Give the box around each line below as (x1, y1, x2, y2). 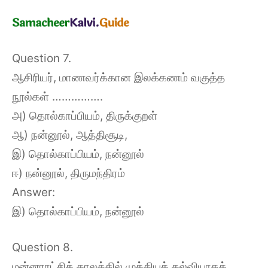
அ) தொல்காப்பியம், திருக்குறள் (12, 108, 157, 123)
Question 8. (12, 240, 73, 254)
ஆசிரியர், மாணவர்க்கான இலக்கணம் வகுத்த (12, 70, 225, 84)
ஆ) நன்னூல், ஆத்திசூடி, (12, 127, 127, 142)
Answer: (12, 185, 55, 199)
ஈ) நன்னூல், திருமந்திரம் (12, 166, 125, 180)
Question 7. (12, 51, 71, 65)
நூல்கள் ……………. (12, 89, 103, 103)
